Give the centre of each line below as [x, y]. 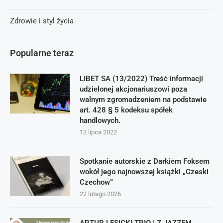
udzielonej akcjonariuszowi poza [133, 89]
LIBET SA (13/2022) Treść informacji [141, 79]
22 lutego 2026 [100, 194]
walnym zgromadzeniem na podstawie [143, 100]
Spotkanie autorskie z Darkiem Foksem [145, 161]
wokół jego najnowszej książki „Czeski [144, 172]
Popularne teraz [42, 53]
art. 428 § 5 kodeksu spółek [126, 110]
